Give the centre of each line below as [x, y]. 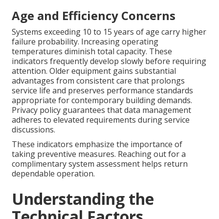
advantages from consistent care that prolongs [98, 80]
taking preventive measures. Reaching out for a [99, 154]
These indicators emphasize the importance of [97, 144]
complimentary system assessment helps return [100, 164]
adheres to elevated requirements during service [101, 120]
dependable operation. [53, 173]
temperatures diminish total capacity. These [92, 51]
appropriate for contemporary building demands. [102, 100]
